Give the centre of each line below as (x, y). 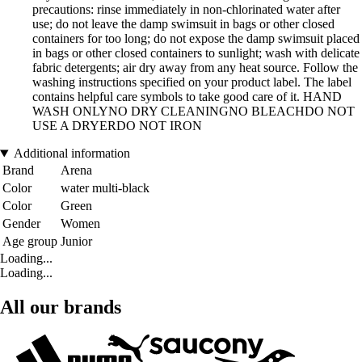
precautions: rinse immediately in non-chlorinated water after (186, 10)
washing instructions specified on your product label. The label (192, 82)
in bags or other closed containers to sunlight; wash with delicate (196, 53)
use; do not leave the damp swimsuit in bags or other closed (183, 24)
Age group (30, 242)
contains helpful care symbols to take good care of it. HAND (187, 97)
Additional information (72, 154)
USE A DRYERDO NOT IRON (117, 126)
